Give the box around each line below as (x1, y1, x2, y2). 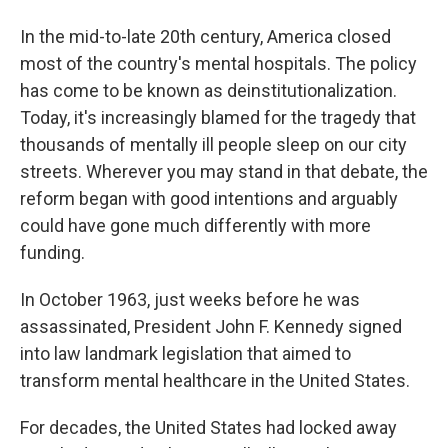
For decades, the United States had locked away (20, 417, 397, 438)
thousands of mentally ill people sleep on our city (20, 134, 407, 155)
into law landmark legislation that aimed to (20, 343, 351, 364)
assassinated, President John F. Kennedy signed (20, 316, 402, 337)
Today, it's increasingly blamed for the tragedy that (20, 107, 416, 128)
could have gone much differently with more (20, 215, 371, 236)
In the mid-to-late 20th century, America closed (20, 26, 391, 47)
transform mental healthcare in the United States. (20, 370, 410, 391)
